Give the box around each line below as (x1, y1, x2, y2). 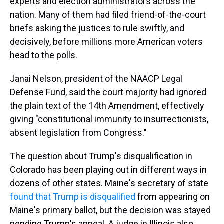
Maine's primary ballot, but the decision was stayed (10, 205, 211, 215)
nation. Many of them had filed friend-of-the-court (10, 9, 206, 20)
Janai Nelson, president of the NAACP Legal (10, 73, 182, 84)
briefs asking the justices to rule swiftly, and (10, 23, 184, 33)
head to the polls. (10, 50, 77, 60)
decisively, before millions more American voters (10, 36, 203, 47)
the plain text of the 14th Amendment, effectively (10, 100, 204, 111)
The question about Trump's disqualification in (10, 151, 192, 161)
